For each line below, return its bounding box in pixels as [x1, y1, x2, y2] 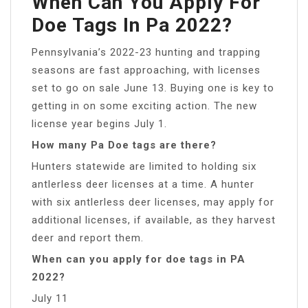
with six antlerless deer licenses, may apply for [32, 195, 274, 208]
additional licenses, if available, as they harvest [32, 213, 276, 226]
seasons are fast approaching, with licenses [32, 63, 261, 76]
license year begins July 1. [32, 117, 167, 130]
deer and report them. [32, 231, 144, 244]
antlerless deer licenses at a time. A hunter [32, 177, 254, 190]
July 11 [32, 291, 68, 305]
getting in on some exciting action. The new [32, 99, 257, 112]
